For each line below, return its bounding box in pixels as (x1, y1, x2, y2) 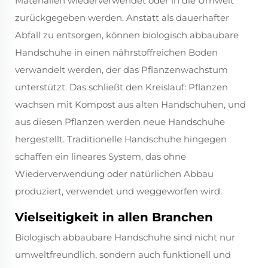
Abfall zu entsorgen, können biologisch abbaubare (15, 29, 239, 41)
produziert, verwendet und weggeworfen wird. (15, 185, 222, 197)
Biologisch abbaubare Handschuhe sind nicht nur (15, 232, 235, 243)
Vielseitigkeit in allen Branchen (15, 210, 213, 225)
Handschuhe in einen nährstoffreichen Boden (15, 47, 218, 59)
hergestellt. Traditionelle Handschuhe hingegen (15, 133, 227, 145)
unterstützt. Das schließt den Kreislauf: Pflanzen (15, 81, 228, 93)
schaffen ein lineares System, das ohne (15, 151, 186, 163)
